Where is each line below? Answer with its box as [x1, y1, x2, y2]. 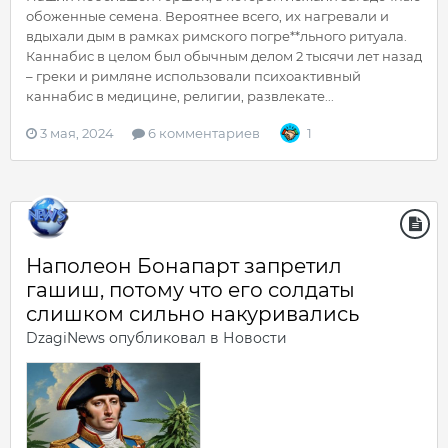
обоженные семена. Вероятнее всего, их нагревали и [26, 8, 389, 25]
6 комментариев [145, 125, 260, 142]
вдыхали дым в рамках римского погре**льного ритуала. [26, 28, 407, 45]
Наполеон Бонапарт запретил [26, 254, 342, 279]
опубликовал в [105, 329, 223, 348]
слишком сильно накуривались [26, 302, 359, 327]
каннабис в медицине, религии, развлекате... [26, 88, 334, 105]
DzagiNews [26, 329, 105, 348]
